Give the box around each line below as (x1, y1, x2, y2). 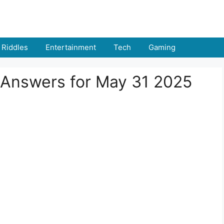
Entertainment (45, 42, 96, 52)
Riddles (1, 42, 28, 52)
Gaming (148, 42, 175, 52)
